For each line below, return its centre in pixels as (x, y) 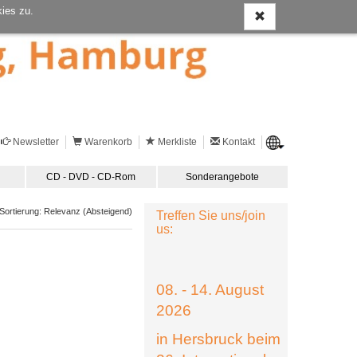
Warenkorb (108, 142)
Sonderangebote (223, 177)
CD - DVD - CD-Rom (91, 177)
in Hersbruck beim (218, 339)
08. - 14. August (210, 290)
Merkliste (177, 142)
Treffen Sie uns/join (211, 216)
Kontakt (238, 142)
